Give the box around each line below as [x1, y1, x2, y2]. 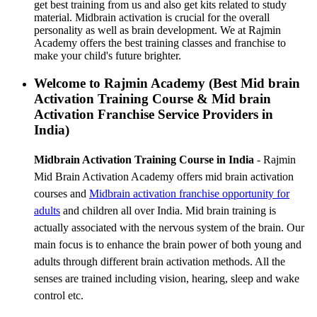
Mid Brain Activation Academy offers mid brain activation [34, 170, 294, 183]
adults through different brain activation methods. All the [34, 255, 285, 267]
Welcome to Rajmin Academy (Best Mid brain [34, 75, 300, 91]
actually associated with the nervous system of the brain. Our [34, 221, 304, 234]
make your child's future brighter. [34, 50, 181, 62]
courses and [34, 187, 89, 200]
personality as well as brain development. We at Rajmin [34, 24, 281, 37]
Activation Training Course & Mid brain [34, 91, 271, 106]
